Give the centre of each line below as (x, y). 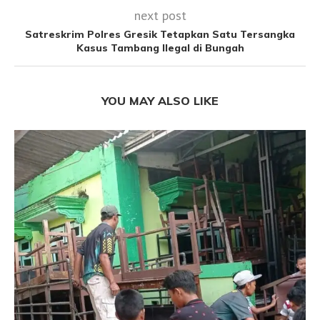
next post (160, 16)
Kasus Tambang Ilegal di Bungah (160, 48)
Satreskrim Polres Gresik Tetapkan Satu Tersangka (160, 35)
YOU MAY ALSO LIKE (160, 101)
